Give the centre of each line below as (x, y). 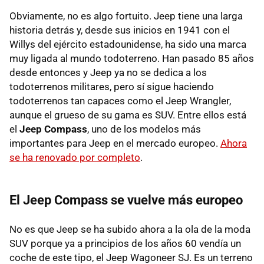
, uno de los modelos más (144, 129)
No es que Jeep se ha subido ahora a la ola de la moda (130, 230)
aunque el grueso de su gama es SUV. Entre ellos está (128, 115)
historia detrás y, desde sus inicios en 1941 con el (120, 30)
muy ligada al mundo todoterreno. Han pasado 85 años (132, 59)
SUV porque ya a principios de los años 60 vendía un (125, 244)
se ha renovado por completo (75, 158)
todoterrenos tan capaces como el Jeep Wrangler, (120, 101)
